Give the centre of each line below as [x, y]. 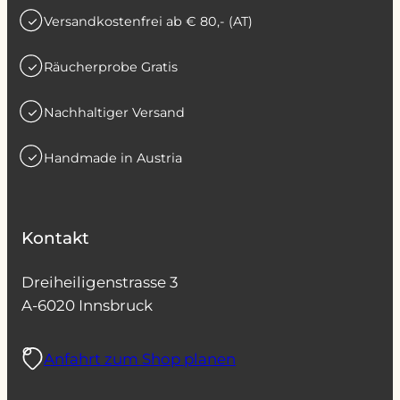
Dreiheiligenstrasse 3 [100, 283]
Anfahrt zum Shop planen [140, 358]
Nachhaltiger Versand [114, 113]
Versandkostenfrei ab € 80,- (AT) [148, 22]
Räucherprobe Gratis [111, 67]
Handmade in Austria [113, 158]
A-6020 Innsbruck [87, 306]
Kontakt [55, 238]
